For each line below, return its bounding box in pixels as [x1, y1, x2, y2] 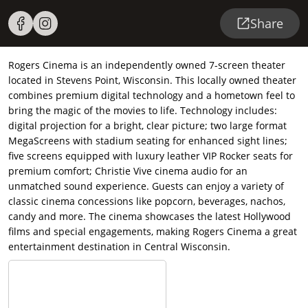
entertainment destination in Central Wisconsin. [8, 240, 230, 254]
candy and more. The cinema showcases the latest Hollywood [8, 210, 291, 223]
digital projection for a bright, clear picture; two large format [8, 119, 287, 133]
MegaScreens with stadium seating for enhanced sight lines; [8, 134, 287, 148]
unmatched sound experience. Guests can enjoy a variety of [8, 179, 284, 193]
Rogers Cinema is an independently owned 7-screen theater [8, 58, 285, 72]
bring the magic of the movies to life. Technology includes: [8, 104, 277, 118]
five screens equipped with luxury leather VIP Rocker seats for [8, 149, 293, 163]
